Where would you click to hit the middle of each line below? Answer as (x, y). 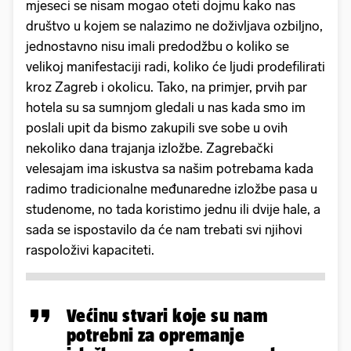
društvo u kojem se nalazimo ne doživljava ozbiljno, (174, 25)
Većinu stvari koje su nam (168, 315)
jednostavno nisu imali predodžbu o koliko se (157, 46)
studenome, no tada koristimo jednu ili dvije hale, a (173, 209)
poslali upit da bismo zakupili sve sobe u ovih (157, 127)
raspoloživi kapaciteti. (90, 250)
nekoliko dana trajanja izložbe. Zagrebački (150, 148)
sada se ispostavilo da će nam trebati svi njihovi (164, 229)
